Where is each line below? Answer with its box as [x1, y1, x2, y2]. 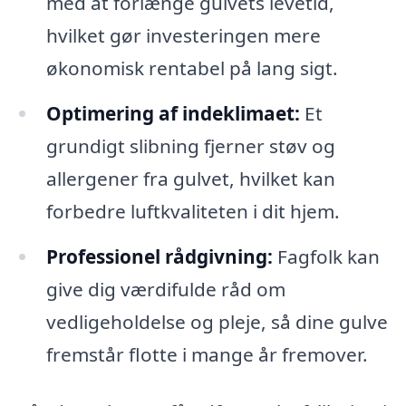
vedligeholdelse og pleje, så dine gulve [45, 308, 388, 334]
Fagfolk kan [272, 243, 380, 269]
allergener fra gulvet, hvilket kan [45, 165, 335, 191]
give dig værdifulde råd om [45, 275, 285, 302]
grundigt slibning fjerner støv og [45, 132, 335, 159]
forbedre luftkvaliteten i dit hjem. [45, 198, 340, 224]
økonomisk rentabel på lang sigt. [45, 54, 338, 81]
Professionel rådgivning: [45, 243, 273, 269]
